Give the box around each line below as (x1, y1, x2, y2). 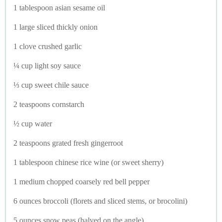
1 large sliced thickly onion (13, 22, 98, 31)
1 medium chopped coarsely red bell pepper (13, 177, 150, 186)
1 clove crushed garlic (13, 42, 82, 51)
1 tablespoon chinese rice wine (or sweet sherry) (13, 158, 164, 166)
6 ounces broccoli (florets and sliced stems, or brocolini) (13, 196, 187, 205)
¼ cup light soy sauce (13, 61, 81, 70)
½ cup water (13, 119, 52, 128)
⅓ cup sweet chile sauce (13, 80, 89, 89)
